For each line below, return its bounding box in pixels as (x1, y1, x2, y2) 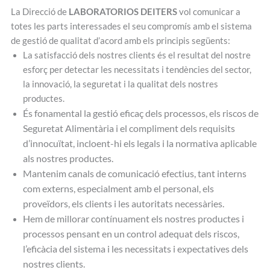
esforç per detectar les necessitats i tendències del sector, (22, 64, 251, 75)
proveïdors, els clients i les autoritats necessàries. (22, 198, 224, 209)
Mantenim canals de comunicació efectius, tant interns (22, 168, 246, 179)
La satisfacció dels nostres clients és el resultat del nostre (22, 50, 251, 60)
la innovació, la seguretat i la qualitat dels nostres (22, 79, 218, 89)
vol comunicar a (177, 7, 240, 17)
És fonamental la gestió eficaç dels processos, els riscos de (22, 107, 259, 119)
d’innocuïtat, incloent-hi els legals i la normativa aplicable (22, 137, 257, 149)
